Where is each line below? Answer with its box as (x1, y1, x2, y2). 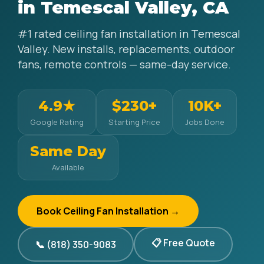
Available (52, 162, 84, 173)
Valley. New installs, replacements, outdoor (18, 41, 235, 57)
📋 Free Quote (151, 236, 215, 249)
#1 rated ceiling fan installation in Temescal (18, 26, 240, 41)
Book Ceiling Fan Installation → (37, 204, 180, 217)
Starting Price (108, 117, 160, 127)
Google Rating (30, 117, 84, 127)
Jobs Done (185, 117, 225, 127)
